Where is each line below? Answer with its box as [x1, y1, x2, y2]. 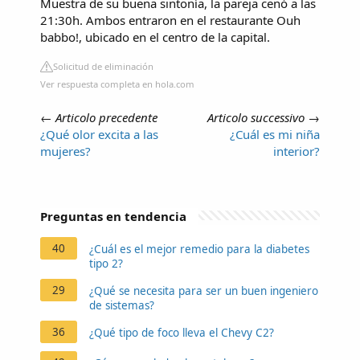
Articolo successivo [207, 109, 305, 126]
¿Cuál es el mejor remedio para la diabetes [89, 242, 309, 257]
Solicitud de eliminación [53, 60, 153, 73]
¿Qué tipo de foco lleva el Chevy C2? [89, 325, 274, 341]
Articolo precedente [55, 109, 157, 126]
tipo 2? [89, 256, 123, 272]
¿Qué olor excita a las [40, 126, 158, 143]
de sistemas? [89, 298, 154, 313]
